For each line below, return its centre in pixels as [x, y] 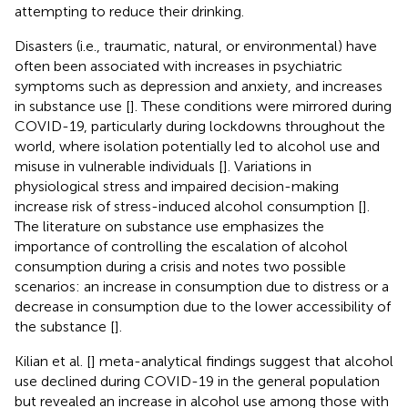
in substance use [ [72, 106]
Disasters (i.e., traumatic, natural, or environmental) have [196, 46]
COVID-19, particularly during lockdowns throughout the [200, 126]
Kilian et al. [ [53, 361]
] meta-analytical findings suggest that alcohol [242, 361]
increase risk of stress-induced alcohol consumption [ [189, 206]
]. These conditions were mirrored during [261, 106]
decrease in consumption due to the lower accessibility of [203, 306]
